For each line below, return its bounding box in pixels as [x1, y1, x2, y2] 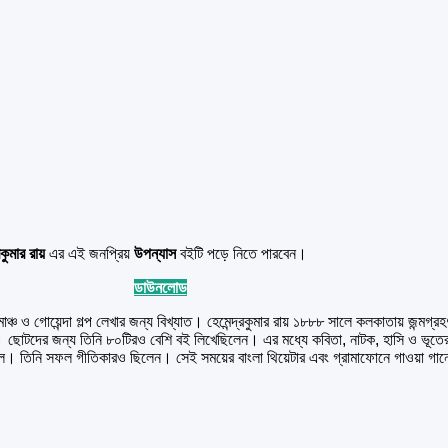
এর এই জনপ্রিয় [49, 244, 134, 262]
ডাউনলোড [133, 278, 187, 296]
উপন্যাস [134, 244, 180, 262]
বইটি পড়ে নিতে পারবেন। [180, 244, 307, 262]
